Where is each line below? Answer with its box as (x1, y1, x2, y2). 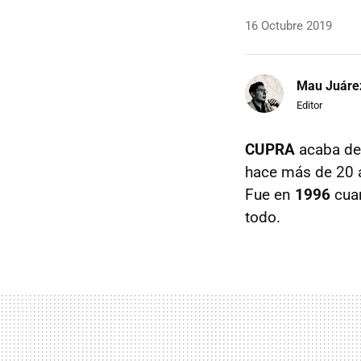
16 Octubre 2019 (245, 19, 332, 33)
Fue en (245, 185, 295, 204)
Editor (297, 98, 322, 111)
